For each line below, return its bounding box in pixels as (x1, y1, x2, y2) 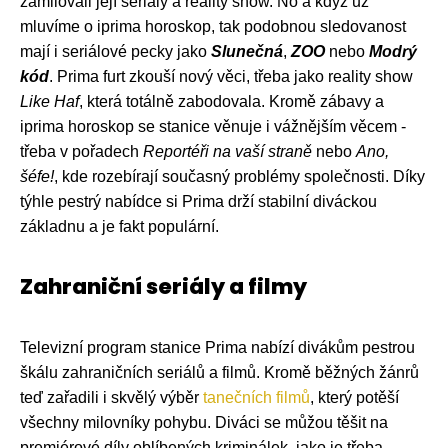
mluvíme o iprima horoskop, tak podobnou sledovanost (20, 17, 406, 35)
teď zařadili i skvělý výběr (20, 388, 203, 406)
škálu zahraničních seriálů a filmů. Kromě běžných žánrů (20, 363, 419, 381)
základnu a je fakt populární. (20, 217, 219, 235)
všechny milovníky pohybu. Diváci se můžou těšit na (20, 413, 388, 431)
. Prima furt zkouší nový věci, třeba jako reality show (49, 67, 413, 85)
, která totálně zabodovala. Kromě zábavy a (79, 92, 384, 110)
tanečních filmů (203, 388, 310, 406)
